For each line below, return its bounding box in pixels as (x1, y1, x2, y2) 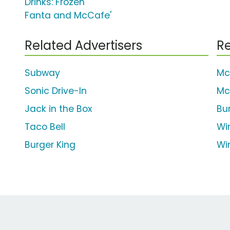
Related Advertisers (25, 37, 142, 54)
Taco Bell (25, 121, 65, 133)
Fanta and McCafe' (25, 9, 111, 22)
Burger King (25, 139, 75, 151)
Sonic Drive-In (25, 85, 87, 98)
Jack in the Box (25, 103, 92, 116)
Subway (25, 67, 60, 80)
